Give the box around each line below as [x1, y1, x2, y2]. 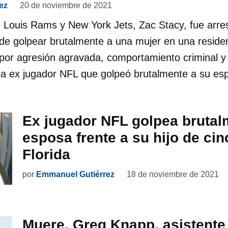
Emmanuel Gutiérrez [36, 169, 115, 179]
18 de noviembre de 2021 [127, 169, 219, 179]
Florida [22, 146, 70, 162]
